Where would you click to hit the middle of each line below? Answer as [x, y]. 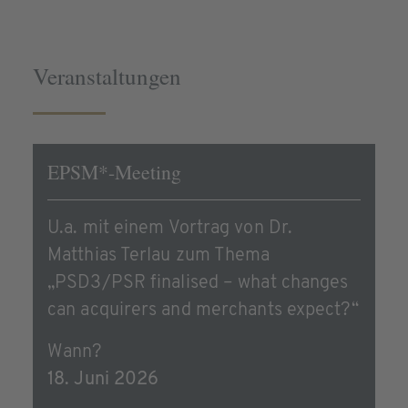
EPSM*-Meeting [114, 172]
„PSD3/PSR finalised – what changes [198, 284]
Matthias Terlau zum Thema [159, 256]
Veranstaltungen [107, 76]
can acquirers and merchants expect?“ [203, 311]
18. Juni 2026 [103, 380]
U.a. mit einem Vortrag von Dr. [170, 229]
